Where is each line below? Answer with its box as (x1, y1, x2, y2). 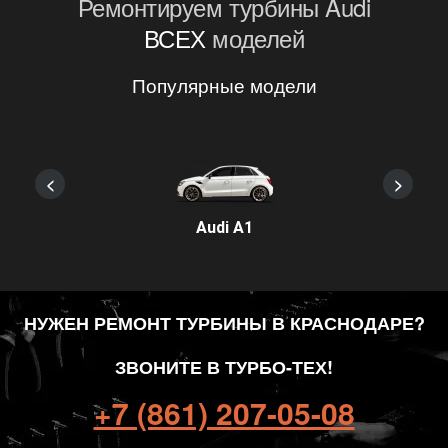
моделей (205, 20, 305, 55)
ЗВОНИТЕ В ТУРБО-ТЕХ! (115, 354, 333, 380)
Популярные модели (131, 71, 317, 98)
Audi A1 (195, 218, 253, 237)
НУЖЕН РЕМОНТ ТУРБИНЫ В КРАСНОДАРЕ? (23, 310, 425, 336)
